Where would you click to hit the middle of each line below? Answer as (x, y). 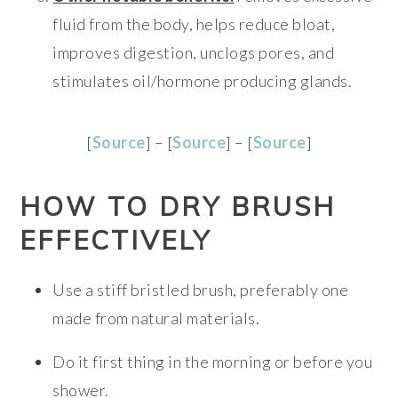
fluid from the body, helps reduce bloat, (194, 24)
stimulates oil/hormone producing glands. (203, 81)
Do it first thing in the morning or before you (213, 362)
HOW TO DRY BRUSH (178, 207)
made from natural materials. (156, 318)
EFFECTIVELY (116, 240)
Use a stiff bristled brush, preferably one (201, 290)
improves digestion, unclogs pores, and (194, 53)
